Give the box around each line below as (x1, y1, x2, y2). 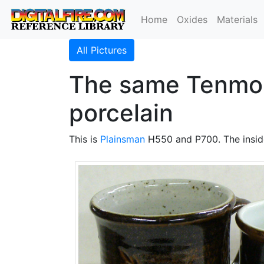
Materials (217, 14, 258, 25)
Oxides (177, 14, 208, 25)
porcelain (69, 98, 173, 127)
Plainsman (100, 133, 145, 145)
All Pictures (77, 44, 127, 56)
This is (69, 133, 100, 145)
